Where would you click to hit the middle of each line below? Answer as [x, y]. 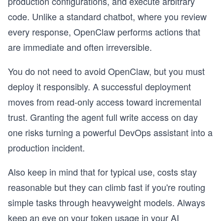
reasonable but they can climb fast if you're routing [107, 187]
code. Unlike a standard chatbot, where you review [107, 16]
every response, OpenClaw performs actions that [104, 31]
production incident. [46, 147]
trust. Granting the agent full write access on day [103, 117]
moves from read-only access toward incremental [105, 101]
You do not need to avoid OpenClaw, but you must [106, 71]
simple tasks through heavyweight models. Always [107, 202]
